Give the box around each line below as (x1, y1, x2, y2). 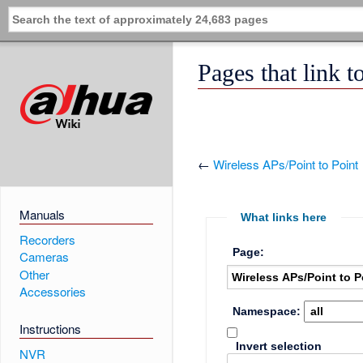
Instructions (19, 320, 81, 338)
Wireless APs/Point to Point (213, 156, 359, 173)
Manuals (19, 206, 65, 224)
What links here (241, 211, 327, 224)
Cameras (19, 248, 69, 266)
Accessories (19, 283, 86, 301)
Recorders (19, 231, 75, 249)
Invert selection (235, 339, 322, 352)
